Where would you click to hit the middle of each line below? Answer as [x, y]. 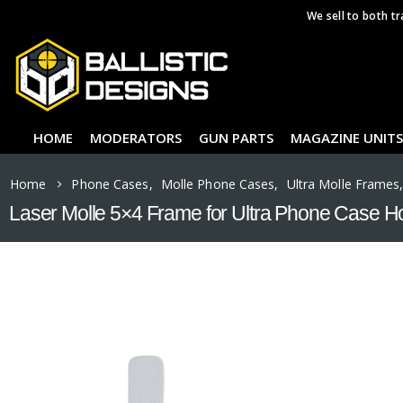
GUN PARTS [236, 138]
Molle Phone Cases [218, 184]
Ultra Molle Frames [343, 184]
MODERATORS [136, 138]
